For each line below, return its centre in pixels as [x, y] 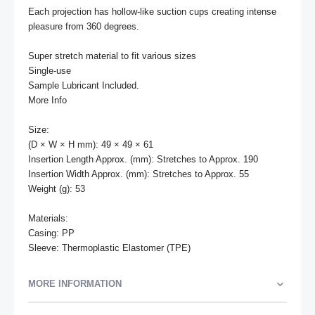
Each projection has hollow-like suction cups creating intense [152, 11]
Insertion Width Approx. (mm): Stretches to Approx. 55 [139, 174]
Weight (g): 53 [57, 188]
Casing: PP [51, 233]
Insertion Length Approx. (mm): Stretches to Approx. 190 [143, 159]
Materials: [50, 218]
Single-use [50, 70]
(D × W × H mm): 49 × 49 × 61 [91, 144]
